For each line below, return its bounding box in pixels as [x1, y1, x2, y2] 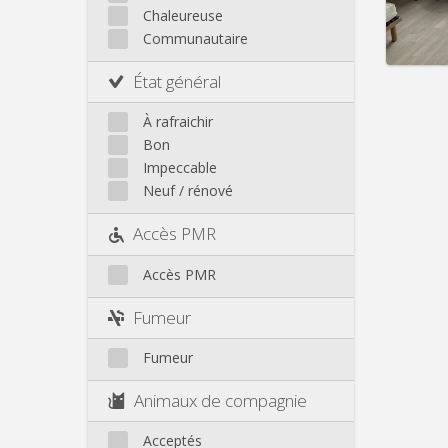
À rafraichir [143, 112, 213, 132]
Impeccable [143, 158, 217, 178]
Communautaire [143, 29, 248, 49]
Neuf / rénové [143, 181, 233, 201]
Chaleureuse [143, 6, 223, 26]
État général [133, 70, 221, 94]
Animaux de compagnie [134, 388, 307, 412]
